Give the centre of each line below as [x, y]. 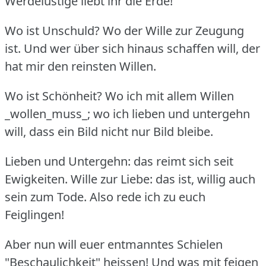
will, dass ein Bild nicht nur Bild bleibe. [109, 131]
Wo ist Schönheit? [53, 96]
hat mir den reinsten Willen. [80, 66]
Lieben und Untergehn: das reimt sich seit [119, 161]
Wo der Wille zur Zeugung [173, 30]
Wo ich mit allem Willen [170, 96]
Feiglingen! [34, 214]
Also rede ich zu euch [148, 197]
